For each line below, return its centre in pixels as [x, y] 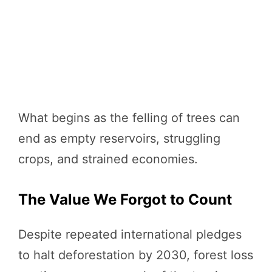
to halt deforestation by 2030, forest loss [136, 255]
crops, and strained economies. [108, 159]
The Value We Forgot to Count [125, 199]
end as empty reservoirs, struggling [119, 138]
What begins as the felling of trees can [129, 117]
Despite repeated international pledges [130, 234]
